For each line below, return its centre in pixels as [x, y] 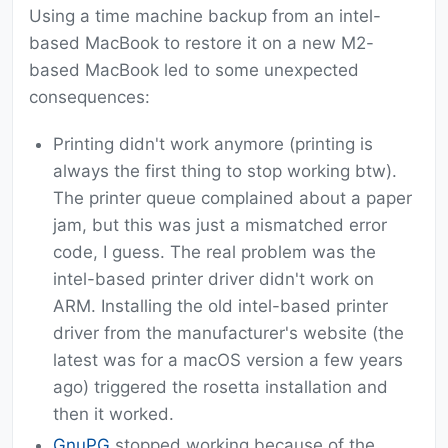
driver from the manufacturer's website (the [228, 333]
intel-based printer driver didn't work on [213, 279]
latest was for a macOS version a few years [228, 360]
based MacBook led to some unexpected [194, 70]
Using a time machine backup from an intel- [205, 16]
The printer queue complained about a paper [232, 198]
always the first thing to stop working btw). [225, 171]
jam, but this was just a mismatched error [220, 225]
